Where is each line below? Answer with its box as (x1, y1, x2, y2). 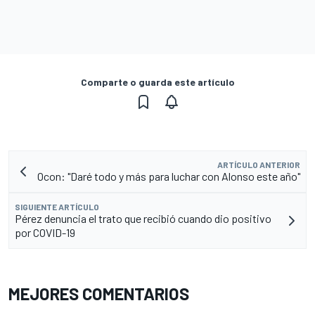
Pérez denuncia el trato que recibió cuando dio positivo (15, 212, 271, 226)
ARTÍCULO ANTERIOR (217, 160, 300, 170)
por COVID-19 (15, 226, 75, 240)
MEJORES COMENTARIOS (8, 283, 189, 304)
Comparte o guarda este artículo (80, 76, 235, 89)
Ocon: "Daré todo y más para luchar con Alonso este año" (37, 169, 300, 184)
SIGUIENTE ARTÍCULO (15, 202, 99, 212)
